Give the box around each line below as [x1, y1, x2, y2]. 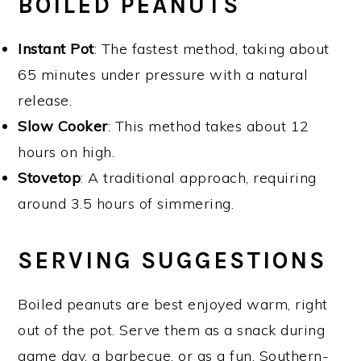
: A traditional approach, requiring [81, 168, 317, 187]
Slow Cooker [18, 116, 108, 135]
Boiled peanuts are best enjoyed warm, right [18, 294, 328, 313]
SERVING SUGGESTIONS [18, 246, 327, 274]
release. [18, 90, 73, 110]
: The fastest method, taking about [93, 39, 330, 58]
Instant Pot [18, 39, 94, 58]
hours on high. [18, 142, 115, 161]
